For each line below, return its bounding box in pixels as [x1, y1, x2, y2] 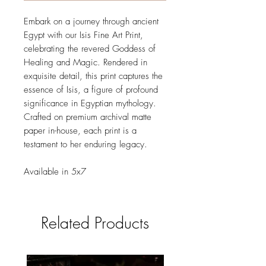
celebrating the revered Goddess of [24, 43, 156, 55]
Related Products [41, 213, 149, 234]
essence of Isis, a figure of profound [24, 84, 158, 96]
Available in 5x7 [24, 166, 86, 178]
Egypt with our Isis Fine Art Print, [24, 29, 143, 42]
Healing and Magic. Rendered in [24, 56, 147, 69]
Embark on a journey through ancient [24, 15, 159, 28]
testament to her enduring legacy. [24, 138, 147, 151]
